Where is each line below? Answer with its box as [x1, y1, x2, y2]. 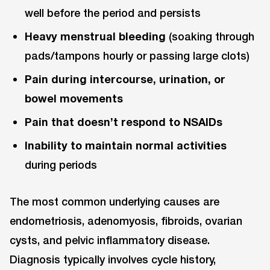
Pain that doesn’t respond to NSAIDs [25, 115, 223, 129]
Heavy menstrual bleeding [25, 29, 166, 43]
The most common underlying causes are [10, 195, 219, 209]
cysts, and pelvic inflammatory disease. [10, 233, 210, 247]
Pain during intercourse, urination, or [25, 72, 226, 86]
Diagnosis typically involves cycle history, [10, 253, 216, 266]
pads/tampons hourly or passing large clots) [25, 48, 250, 62]
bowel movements [25, 91, 124, 105]
